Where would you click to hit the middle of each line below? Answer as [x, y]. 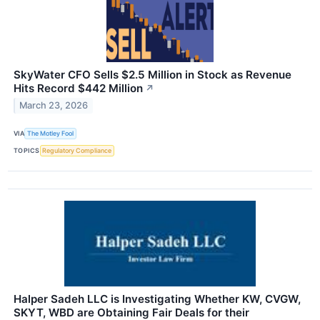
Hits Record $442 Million [78, 88]
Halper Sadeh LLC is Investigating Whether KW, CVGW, [157, 299]
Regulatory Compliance [77, 151]
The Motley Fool [51, 134]
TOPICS [27, 151]
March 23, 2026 [54, 106]
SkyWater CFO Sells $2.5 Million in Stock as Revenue [152, 74]
